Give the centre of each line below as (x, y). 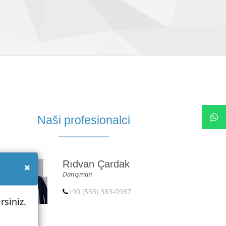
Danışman (77, 174)
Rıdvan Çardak (96, 164)
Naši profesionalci (84, 120)
